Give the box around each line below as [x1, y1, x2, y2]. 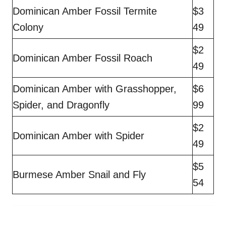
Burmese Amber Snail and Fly [13, 168, 149, 180]
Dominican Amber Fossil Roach [13, 52, 155, 64]
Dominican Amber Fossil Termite [13, 5, 157, 17]
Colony [13, 21, 46, 33]
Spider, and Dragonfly [13, 99, 112, 110]
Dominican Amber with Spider [13, 130, 147, 141]
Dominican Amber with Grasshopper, [13, 83, 177, 94]
